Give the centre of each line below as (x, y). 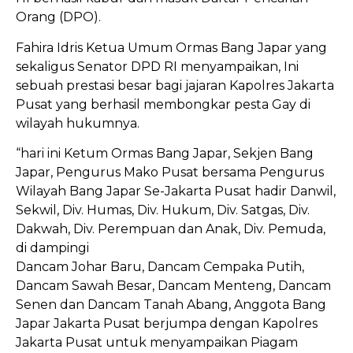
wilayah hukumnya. (78, 123)
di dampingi (52, 247)
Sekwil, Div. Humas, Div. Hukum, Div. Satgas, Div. (163, 210)
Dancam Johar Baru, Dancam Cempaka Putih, (160, 266)
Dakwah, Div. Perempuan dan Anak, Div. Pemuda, (171, 229)
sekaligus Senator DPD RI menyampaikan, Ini (157, 66)
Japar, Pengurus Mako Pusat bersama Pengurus (170, 172)
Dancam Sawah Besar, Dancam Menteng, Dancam (173, 285)
